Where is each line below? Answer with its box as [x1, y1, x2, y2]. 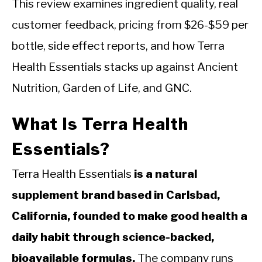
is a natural [134, 167, 197, 181]
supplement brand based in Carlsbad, [12, 188, 220, 202]
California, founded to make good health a [12, 209, 247, 223]
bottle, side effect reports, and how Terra [12, 39, 225, 53]
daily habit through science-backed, [12, 230, 214, 244]
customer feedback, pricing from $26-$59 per [12, 18, 249, 32]
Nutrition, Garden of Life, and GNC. [12, 81, 192, 95]
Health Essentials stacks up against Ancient [12, 60, 238, 74]
